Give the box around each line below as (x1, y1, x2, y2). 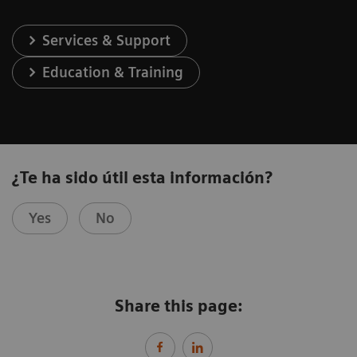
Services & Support (42, 31, 171, 49)
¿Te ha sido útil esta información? (12, 167, 273, 187)
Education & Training (42, 63, 184, 80)
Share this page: (115, 296, 242, 316)
